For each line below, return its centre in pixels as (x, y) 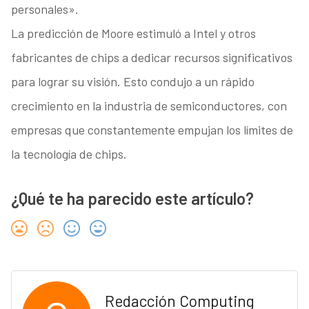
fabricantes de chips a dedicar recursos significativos (151, 58)
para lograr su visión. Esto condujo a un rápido (132, 82)
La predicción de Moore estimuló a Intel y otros (133, 33)
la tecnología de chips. (69, 154)
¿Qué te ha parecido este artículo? (132, 199)
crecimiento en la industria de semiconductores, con (149, 106)
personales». (44, 9)
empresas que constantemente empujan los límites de (152, 130)
